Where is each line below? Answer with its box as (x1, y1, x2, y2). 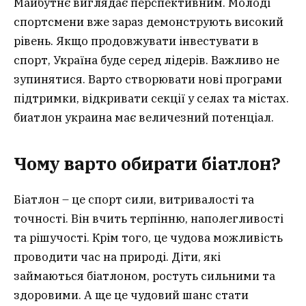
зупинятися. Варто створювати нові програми (14, 72, 282, 87)
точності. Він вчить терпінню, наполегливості (14, 210, 283, 226)
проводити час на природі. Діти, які (14, 249, 221, 264)
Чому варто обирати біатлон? (14, 152, 281, 175)
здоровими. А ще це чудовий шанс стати (14, 287, 249, 303)
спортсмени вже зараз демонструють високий (14, 14, 283, 30)
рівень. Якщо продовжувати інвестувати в (14, 33, 259, 49)
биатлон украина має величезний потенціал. (14, 110, 274, 126)
